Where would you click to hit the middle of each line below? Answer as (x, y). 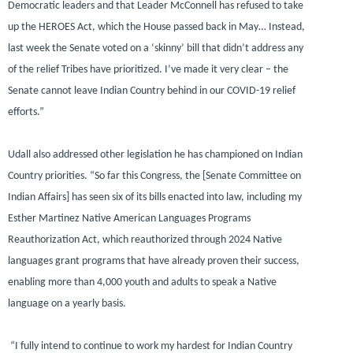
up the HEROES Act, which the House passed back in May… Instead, (156, 27)
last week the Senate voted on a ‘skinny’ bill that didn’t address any (156, 48)
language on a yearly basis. (67, 303)
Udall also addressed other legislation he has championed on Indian (155, 154)
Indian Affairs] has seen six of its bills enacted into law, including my (155, 197)
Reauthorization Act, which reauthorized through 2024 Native (145, 240)
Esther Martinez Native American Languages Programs (129, 218)
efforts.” (26, 112)
